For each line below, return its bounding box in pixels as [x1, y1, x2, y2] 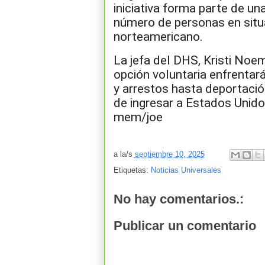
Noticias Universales [150, 165, 221, 174]
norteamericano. [113, 29, 203, 44]
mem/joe [113, 109, 163, 124]
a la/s [113, 149, 135, 159]
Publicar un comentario [113, 218, 256, 234]
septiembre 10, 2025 [134, 149, 205, 159]
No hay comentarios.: [113, 191, 244, 206]
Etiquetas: [113, 165, 151, 174]
